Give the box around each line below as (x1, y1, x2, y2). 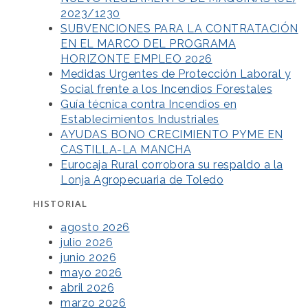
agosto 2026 (60, 221, 130, 234)
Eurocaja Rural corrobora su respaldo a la (60, 157, 283, 171)
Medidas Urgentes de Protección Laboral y (60, 67, 291, 80)
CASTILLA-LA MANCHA (60, 142, 191, 156)
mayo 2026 (60, 266, 122, 280)
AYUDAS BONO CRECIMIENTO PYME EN (60, 127, 283, 141)
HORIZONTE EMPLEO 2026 (60, 52, 212, 65)
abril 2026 (60, 281, 114, 295)
